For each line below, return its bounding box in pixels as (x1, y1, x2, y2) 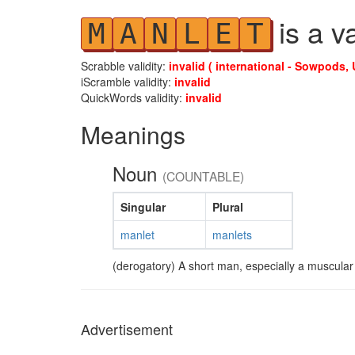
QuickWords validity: (81, 90, 185, 105)
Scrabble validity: (81, 58, 169, 74)
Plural (212, 199, 243, 215)
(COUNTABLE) (162, 167, 244, 185)
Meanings (81, 117, 185, 151)
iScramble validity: (81, 74, 174, 90)
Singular (120, 199, 166, 215)
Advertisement (81, 319, 173, 339)
